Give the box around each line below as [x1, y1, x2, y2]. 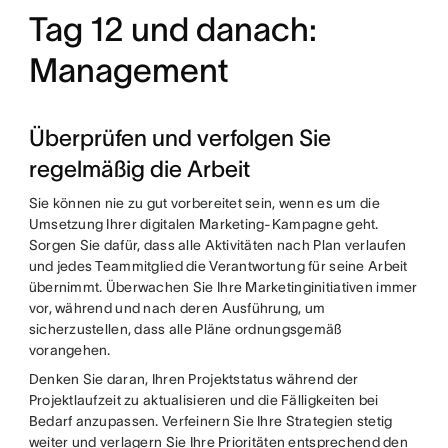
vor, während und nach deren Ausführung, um [28, 300, 326, 316]
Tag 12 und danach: [28, 11, 317, 48]
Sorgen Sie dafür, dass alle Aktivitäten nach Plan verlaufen [28, 237, 407, 253]
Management [28, 52, 229, 89]
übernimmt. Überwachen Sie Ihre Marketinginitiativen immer [28, 279, 418, 295]
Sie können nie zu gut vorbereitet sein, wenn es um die [28, 195, 380, 211]
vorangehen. [28, 342, 111, 358]
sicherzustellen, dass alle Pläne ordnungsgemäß [28, 321, 342, 337]
